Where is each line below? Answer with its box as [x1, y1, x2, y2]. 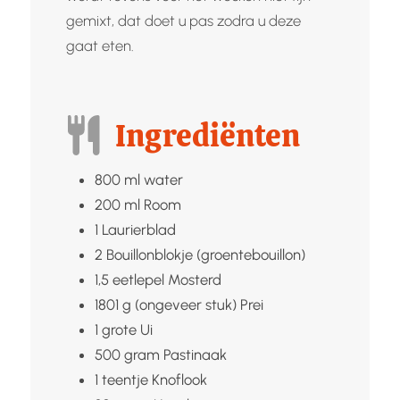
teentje [101, 370, 148, 388]
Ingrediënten [115, 114, 301, 156]
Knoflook [151, 370, 207, 388]
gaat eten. [65, 36, 134, 54]
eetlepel [112, 270, 164, 288]
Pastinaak [162, 345, 227, 363]
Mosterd [167, 270, 221, 288]
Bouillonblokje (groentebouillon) [105, 245, 305, 263]
